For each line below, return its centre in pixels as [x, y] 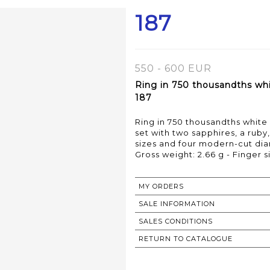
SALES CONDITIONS [176, 221]
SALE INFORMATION [177, 204]
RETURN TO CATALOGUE [186, 239]
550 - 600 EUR [173, 69]
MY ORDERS [161, 187]
